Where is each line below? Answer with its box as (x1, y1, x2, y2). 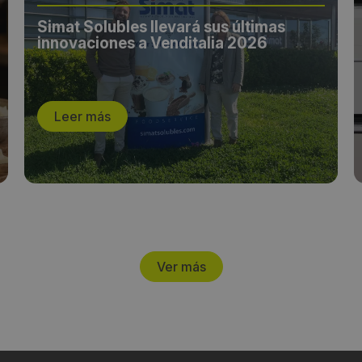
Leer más (54, 108, 112, 125)
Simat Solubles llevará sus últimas (37, 18, 286, 37)
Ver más (156, 259, 206, 276)
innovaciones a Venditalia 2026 (37, 34, 268, 53)
